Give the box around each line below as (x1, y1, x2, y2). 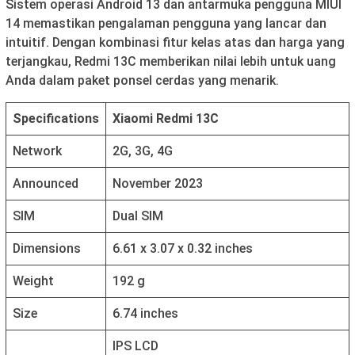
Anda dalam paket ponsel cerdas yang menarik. (6, 73, 279, 89)
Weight (13, 273, 54, 289)
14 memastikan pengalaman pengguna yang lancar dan (6, 16, 326, 32)
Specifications (13, 111, 99, 127)
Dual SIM (113, 208, 163, 224)
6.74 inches (113, 306, 178, 322)
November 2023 (113, 176, 203, 192)
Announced (13, 176, 78, 192)
